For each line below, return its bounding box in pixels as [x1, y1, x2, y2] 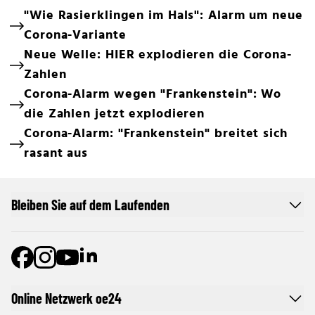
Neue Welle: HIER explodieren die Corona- [24, 45, 292, 65]
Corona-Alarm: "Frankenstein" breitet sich [24, 124, 288, 144]
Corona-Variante [24, 25, 127, 46]
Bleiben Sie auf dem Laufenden [11, 196, 169, 213]
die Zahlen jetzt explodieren [24, 104, 205, 124]
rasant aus [24, 143, 89, 164]
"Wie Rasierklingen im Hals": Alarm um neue [24, 6, 303, 26]
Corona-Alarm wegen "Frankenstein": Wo [24, 84, 282, 105]
